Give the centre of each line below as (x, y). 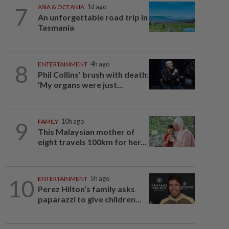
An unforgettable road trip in (93, 17)
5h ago (100, 179)
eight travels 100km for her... (92, 142)
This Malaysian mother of (86, 132)
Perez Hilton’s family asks (86, 189)
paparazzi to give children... (89, 199)
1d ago (97, 7)
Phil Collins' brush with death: (93, 74)
